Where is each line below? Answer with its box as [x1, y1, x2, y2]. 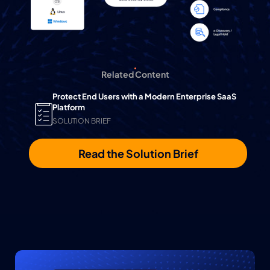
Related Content [101, 68, 169, 80]
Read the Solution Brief [78, 146, 198, 160]
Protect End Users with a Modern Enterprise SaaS [52, 91, 236, 101]
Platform [52, 102, 85, 112]
